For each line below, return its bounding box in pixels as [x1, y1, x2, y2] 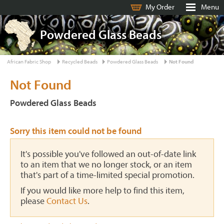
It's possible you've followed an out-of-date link [20, 149, 196, 159]
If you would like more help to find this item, [20, 185, 184, 196]
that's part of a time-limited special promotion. [20, 170, 194, 180]
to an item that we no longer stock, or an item [20, 159, 192, 170]
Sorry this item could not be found [10, 126, 141, 136]
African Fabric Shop [7, 58, 51, 65]
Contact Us [46, 196, 87, 206]
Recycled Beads [62, 58, 97, 65]
